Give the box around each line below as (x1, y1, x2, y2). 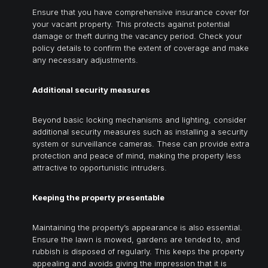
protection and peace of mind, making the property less (32, 150, 241, 160)
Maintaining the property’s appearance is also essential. (32, 222, 242, 232)
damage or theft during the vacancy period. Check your (32, 31, 242, 41)
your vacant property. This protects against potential (32, 19, 230, 29)
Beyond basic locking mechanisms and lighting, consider (32, 114, 246, 124)
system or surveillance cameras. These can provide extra (32, 138, 249, 148)
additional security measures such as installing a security (32, 126, 248, 136)
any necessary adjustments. (32, 54, 138, 65)
